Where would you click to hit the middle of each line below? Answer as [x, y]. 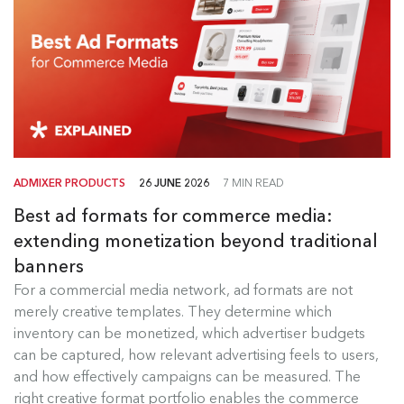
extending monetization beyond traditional [196, 240]
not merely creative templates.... [202, 367]
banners [49, 266]
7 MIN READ [253, 182]
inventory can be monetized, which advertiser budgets [189, 332]
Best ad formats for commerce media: [173, 215]
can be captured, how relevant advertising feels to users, [196, 354]
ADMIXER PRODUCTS [69, 182]
